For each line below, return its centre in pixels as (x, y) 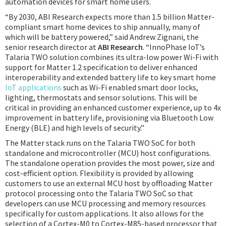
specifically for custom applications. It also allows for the (104, 213)
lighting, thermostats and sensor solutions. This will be (101, 97)
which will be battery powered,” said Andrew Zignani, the (102, 37)
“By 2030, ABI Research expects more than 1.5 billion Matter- (110, 17)
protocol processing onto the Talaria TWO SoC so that (99, 193)
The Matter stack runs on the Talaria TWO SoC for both (100, 143)
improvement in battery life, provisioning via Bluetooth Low (109, 118)
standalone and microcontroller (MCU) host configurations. (108, 153)
